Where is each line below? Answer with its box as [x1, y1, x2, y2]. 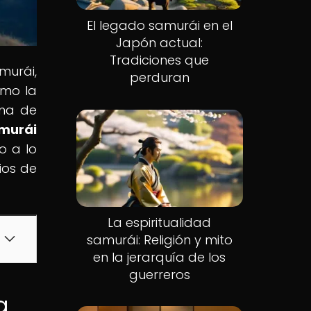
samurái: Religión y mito [86, 230, 233, 249]
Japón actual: [116, 34, 203, 52]
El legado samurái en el [86, 17, 233, 35]
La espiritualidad [108, 213, 212, 231]
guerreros [128, 265, 190, 283]
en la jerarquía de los [93, 248, 226, 266]
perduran [129, 69, 190, 87]
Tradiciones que [110, 51, 210, 69]
